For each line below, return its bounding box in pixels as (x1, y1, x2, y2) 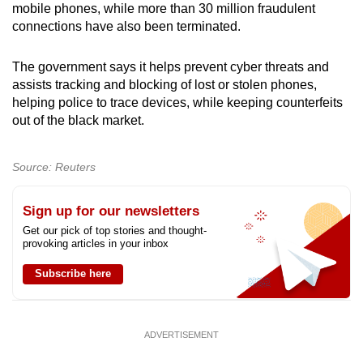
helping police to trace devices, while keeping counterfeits (12, 95, 343, 109)
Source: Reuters (12, 160, 96, 173)
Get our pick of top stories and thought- (23, 224, 207, 237)
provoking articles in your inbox (23, 237, 169, 250)
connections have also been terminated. (12, 19, 241, 33)
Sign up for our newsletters (23, 203, 199, 219)
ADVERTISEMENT (144, 329, 219, 340)
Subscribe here (35, 267, 111, 280)
